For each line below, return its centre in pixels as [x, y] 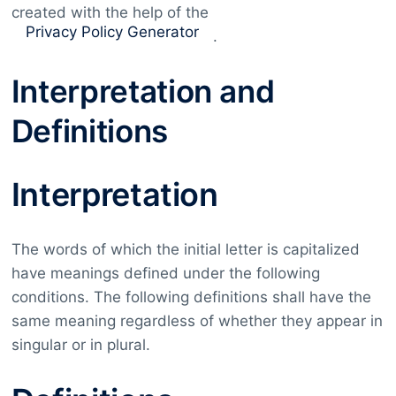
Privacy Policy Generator [112, 31]
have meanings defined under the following [165, 273]
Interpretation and [143, 91]
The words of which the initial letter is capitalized [185, 249]
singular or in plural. [80, 344]
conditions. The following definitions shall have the [191, 297]
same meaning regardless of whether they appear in [197, 320]
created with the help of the [112, 12]
